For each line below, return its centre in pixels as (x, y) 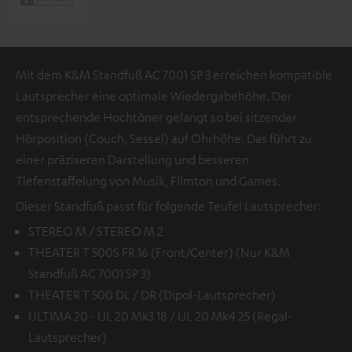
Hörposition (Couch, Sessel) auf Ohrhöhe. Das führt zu (164, 138)
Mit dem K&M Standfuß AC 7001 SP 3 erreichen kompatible (174, 74)
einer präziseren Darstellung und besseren (132, 159)
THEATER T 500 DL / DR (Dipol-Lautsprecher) (152, 294)
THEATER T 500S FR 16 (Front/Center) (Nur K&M (159, 252)
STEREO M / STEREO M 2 (96, 231)
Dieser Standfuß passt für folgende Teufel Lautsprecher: (169, 205)
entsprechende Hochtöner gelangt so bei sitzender (156, 117)
